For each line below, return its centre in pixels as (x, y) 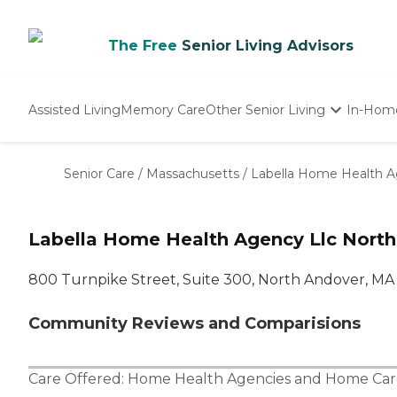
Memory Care (163, 109)
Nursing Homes (256, 170)
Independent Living (268, 152)
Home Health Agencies (209, 379)
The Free (143, 46)
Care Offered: (78, 379)
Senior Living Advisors (268, 46)
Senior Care (99, 174)
